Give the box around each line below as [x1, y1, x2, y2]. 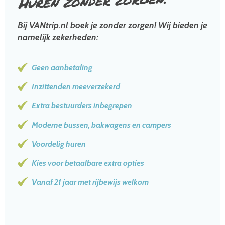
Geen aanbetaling [32, 63, 92, 72]
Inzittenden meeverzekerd [32, 82, 120, 91]
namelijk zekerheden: [18, 32, 98, 43]
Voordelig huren [32, 139, 86, 149]
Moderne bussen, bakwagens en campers [32, 120, 171, 130]
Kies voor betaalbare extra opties [32, 158, 144, 168]
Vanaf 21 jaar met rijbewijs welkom [32, 177, 149, 187]
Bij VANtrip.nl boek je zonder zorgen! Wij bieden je [18, 20, 207, 31]
